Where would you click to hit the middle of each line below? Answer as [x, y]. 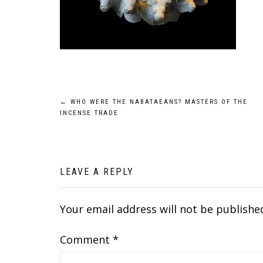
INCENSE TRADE [89, 113]
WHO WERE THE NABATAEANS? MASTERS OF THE [158, 102]
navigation [103, 132]
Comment [86, 240]
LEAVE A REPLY [97, 172]
